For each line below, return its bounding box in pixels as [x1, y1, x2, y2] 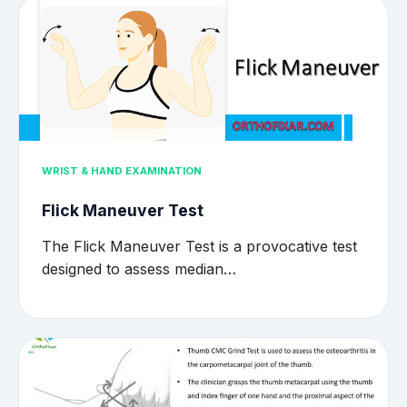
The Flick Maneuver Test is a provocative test [42, 236, 357, 255]
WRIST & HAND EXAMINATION [42, 164, 202, 178]
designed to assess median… [42, 259, 236, 278]
